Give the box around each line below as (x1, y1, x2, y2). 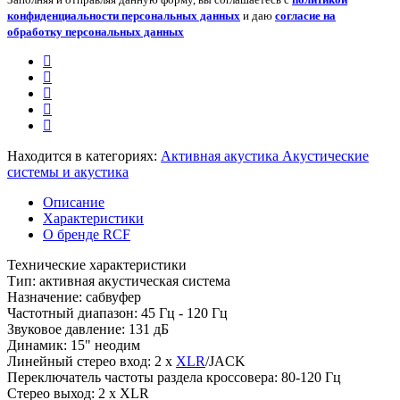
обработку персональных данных (7, 24, 184, 38)
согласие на (275, 8, 336, 22)
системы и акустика (7, 163, 129, 179)
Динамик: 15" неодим (7, 337, 144, 353)
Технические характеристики (7, 256, 187, 272)
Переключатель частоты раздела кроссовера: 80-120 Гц (7, 369, 345, 385)
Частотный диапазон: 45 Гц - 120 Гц (7, 304, 231, 321)
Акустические (282, 147, 369, 163)
